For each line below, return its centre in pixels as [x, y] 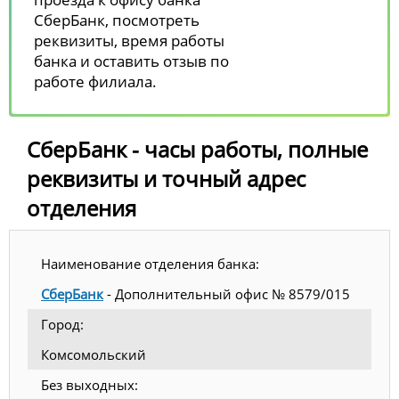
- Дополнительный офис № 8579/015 [227, 293]
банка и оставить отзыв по [131, 61]
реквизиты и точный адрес [166, 178]
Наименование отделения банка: [150, 263]
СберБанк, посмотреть [117, 20]
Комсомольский [94, 354]
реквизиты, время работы [129, 40]
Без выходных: [90, 384]
